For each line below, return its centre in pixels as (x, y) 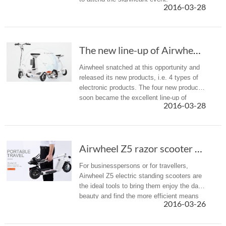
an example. (97, 216)
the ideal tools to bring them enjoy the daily (142, 186)
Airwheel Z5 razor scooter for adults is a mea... (198, 148)
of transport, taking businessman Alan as (139, 206)
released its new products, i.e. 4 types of (138, 77)
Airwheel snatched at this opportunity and (139, 67)
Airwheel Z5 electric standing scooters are (140, 176)
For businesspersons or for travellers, (133, 166)
